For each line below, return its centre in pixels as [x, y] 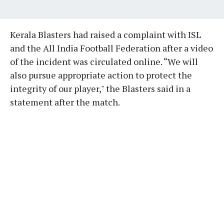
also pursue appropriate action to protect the [101, 75]
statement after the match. [65, 102]
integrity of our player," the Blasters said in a [100, 88]
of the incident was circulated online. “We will [104, 61]
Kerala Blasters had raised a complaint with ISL [105, 34]
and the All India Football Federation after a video [111, 48]
